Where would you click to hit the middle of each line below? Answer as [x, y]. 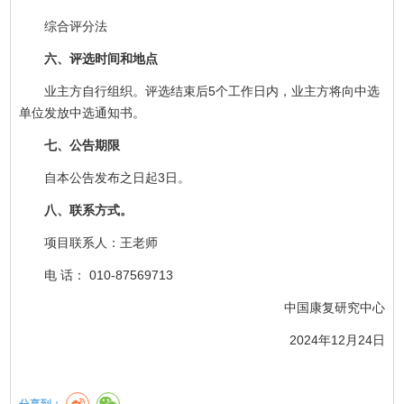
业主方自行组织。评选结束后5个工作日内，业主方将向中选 [200, 91]
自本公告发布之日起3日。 [105, 177]
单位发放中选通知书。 [83, 112]
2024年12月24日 [324, 340]
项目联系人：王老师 [89, 242]
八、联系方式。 [76, 210]
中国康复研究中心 [321, 307]
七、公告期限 [70, 145]
